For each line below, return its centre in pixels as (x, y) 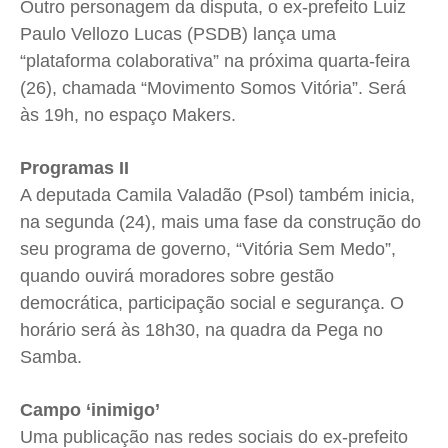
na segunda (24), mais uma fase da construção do (220, 222)
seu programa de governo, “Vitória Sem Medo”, (208, 249)
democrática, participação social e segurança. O (212, 303)
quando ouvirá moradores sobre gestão (177, 276)
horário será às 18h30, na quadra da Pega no (201, 330)
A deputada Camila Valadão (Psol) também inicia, (217, 195)
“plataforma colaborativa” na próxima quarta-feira (215, 61)
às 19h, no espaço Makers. (128, 115)
